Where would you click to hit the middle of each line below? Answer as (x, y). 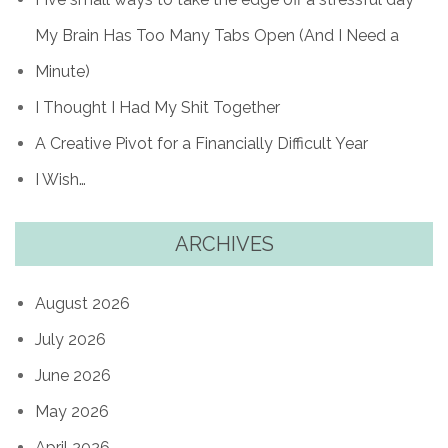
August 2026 (82, 303)
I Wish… (60, 179)
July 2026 (70, 339)
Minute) (62, 71)
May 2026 (72, 411)
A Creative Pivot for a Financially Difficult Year (201, 143)
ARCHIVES (224, 243)
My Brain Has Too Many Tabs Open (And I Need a (217, 35)
